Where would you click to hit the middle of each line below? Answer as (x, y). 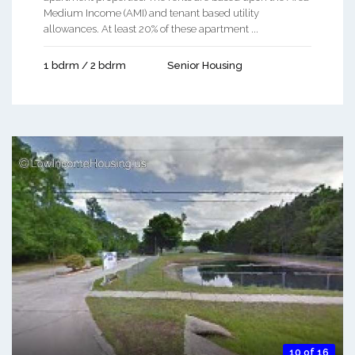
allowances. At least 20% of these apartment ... (151, 29)
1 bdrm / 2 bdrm (85, 66)
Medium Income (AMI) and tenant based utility (151, 13)
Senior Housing (205, 66)
